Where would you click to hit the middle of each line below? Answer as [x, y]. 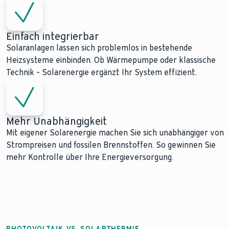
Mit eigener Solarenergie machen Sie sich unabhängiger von [115, 133]
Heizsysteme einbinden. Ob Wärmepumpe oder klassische [111, 60]
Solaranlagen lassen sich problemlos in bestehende [99, 48]
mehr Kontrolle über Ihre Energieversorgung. [90, 157]
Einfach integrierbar [53, 36]
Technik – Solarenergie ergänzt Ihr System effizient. [101, 72]
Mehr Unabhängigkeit [57, 121]
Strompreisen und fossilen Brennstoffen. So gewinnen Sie [111, 145]
